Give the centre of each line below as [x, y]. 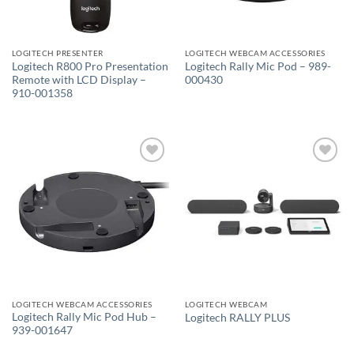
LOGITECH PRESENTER [57, 53]
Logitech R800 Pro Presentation [90, 66]
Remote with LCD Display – [79, 79]
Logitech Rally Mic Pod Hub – [84, 317]
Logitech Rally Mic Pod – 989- [258, 66]
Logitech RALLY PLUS [237, 317]
